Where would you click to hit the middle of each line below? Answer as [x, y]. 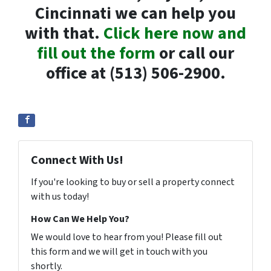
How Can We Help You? [80, 219]
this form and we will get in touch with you [119, 251]
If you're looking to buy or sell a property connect [133, 182]
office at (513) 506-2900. [135, 73]
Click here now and [175, 33]
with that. [64, 33]
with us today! [60, 196]
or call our [195, 53]
